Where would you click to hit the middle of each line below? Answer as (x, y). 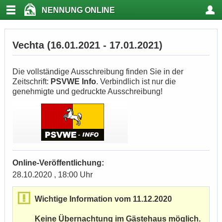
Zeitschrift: (31, 82)
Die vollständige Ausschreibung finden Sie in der (98, 72)
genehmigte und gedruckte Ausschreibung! (87, 91)
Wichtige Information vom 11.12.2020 (103, 199)
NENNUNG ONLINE (78, 10)
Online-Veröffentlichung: (58, 163)
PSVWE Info (73, 82)
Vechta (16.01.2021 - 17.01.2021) (87, 45)
